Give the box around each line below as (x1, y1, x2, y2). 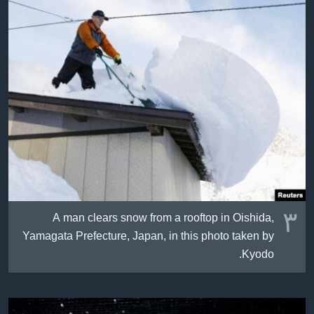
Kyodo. (242, 244, 274, 266)
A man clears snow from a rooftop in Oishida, (53, 207, 274, 229)
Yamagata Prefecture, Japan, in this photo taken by (22, 226, 274, 247)
